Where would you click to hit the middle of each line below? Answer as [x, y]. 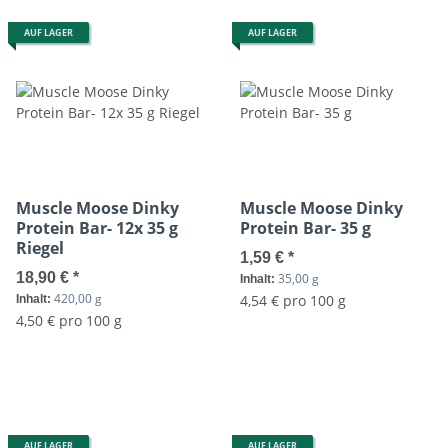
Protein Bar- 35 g [305, 228]
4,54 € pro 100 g [293, 301]
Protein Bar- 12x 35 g [97, 228]
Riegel [40, 248]
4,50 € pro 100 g [69, 321]
